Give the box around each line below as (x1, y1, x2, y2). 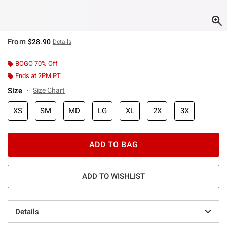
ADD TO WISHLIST (82, 171, 145, 181)
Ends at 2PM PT (15, 71, 61, 80)
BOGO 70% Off (15, 59, 58, 67)
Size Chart (33, 86, 65, 94)
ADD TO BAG (89, 139, 138, 149)
